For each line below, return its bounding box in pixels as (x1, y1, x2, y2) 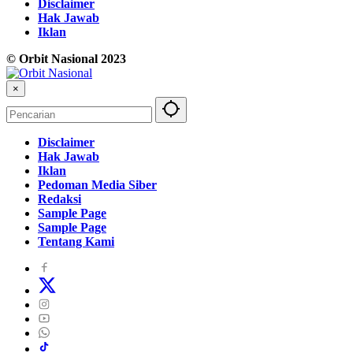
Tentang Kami (38, 235, 114, 249)
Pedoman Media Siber (38, 178, 157, 192)
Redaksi (38, 192, 81, 206)
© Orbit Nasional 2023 (6, 52, 126, 66)
